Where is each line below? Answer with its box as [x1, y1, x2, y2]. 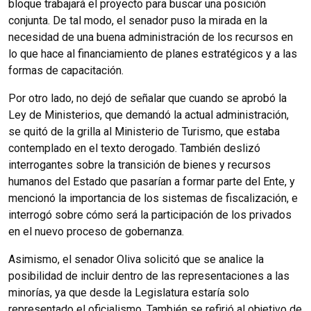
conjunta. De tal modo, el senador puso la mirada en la [8, 13, 267, 27]
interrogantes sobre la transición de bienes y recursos [8, 158, 271, 171]
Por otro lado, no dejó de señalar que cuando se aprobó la [8, 91, 287, 105]
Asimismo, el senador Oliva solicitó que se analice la [8, 252, 264, 266]
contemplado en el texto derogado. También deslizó [8, 141, 260, 155]
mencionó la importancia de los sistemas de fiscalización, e [8, 191, 298, 205]
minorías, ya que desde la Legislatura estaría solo [8, 285, 249, 299]
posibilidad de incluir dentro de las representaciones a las [8, 269, 289, 283]
